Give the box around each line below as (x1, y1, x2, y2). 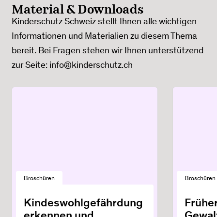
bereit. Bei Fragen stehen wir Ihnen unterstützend (12, 45, 203, 56)
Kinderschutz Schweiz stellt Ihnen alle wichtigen (12, 15, 197, 27)
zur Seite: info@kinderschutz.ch (12, 59, 133, 71)
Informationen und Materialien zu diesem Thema (12, 30, 197, 42)
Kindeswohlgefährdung (24, 195, 143, 210)
